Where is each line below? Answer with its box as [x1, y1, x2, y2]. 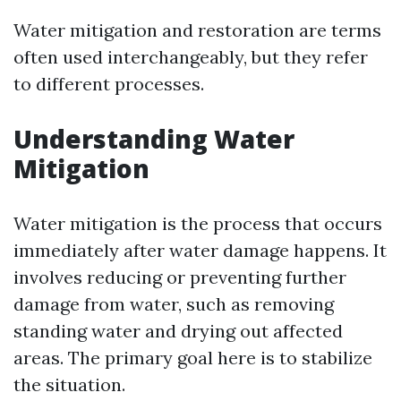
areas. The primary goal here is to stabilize [13, 346, 372, 369]
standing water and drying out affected [13, 320, 343, 342]
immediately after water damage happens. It [13, 239, 387, 261]
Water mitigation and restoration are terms [13, 19, 381, 41]
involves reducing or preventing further [13, 266, 346, 288]
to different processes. [13, 73, 204, 95]
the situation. [13, 373, 125, 396]
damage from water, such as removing [13, 293, 334, 315]
